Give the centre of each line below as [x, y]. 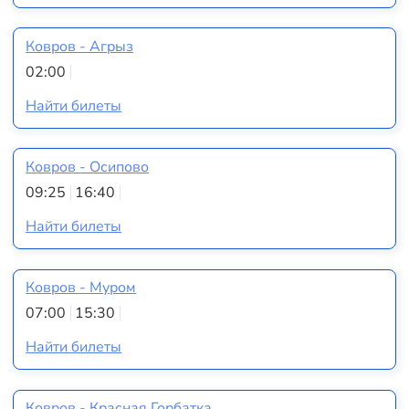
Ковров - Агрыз [80, 46]
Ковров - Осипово [88, 168]
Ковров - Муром [81, 288]
